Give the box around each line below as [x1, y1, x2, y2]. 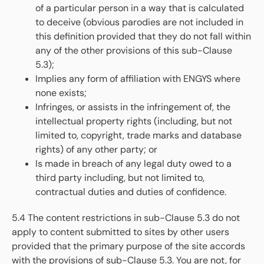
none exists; [35, 87, 87, 100]
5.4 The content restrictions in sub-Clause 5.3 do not [12, 212, 240, 225]
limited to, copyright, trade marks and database [35, 129, 242, 142]
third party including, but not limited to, [35, 171, 204, 184]
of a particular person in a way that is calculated [35, 2, 244, 15]
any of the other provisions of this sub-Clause [35, 44, 232, 57]
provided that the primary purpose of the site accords [12, 240, 245, 253]
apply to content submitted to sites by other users [12, 226, 229, 239]
